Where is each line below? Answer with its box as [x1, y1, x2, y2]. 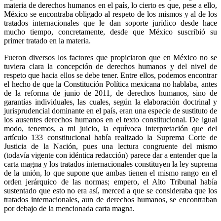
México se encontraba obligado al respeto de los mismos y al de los [4, 9, 217, 18]
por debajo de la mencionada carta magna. [4, 204, 135, 213]
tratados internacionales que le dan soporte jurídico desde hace [4, 18, 217, 27]
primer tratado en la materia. [4, 36, 91, 45]
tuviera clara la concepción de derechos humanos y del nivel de [4, 62, 217, 71]
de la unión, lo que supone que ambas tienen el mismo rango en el [4, 168, 217, 177]
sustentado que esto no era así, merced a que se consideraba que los [4, 186, 217, 195]
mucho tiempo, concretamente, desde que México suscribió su [4, 27, 217, 36]
